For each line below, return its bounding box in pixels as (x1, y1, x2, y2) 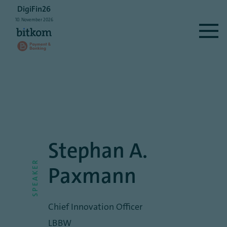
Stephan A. (48, 137, 147, 164)
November (21, 17, 43, 23)
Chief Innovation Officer (48, 201, 142, 213)
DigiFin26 (17, 4, 51, 14)
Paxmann (48, 162, 136, 190)
